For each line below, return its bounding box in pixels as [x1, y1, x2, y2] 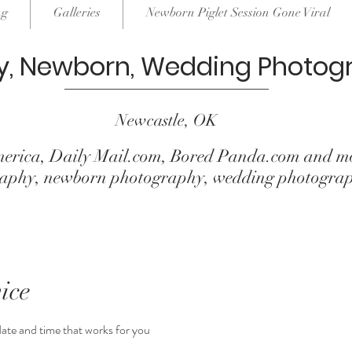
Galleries [53, 5, 101, 20]
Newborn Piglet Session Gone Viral [145, 5, 330, 20]
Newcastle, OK [115, 110, 218, 130]
